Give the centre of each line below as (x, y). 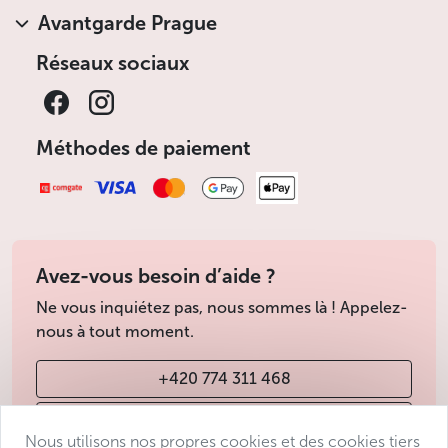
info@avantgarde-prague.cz (224, 420)
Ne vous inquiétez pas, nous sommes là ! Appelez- (222, 307)
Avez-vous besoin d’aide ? (156, 275)
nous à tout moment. (115, 331)
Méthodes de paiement (143, 148)
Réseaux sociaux (112, 63)
